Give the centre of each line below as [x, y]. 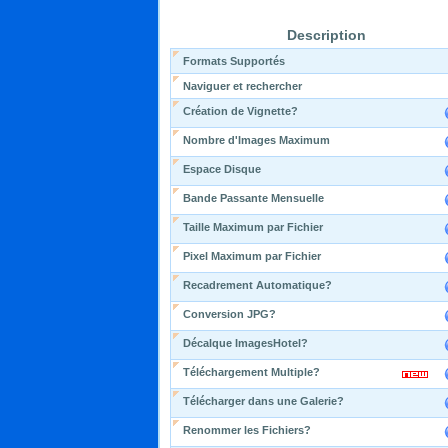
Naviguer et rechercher [242, 86]
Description [326, 35]
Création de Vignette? [240, 111]
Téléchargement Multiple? [251, 372]
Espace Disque [222, 169]
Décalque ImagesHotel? [245, 343]
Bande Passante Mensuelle [253, 198]
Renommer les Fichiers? [247, 430]
